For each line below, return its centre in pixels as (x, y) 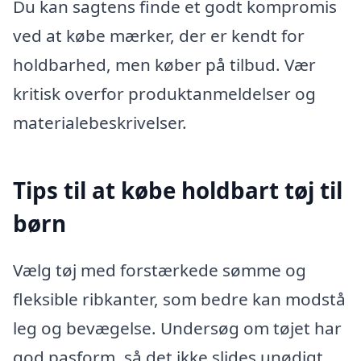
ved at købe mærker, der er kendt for (159, 35)
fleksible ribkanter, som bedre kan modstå (179, 299)
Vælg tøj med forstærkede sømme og (160, 270)
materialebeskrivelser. (100, 122)
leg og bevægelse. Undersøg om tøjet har (177, 328)
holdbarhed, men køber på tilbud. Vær (164, 64)
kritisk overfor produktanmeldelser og (164, 93)
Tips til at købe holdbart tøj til (178, 191)
